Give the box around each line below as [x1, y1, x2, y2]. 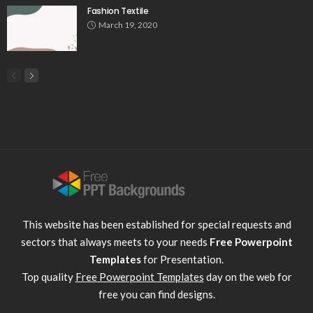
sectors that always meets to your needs [20, 235, 210, 248]
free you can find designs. [98, 287, 215, 300]
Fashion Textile [87, 4, 149, 17]
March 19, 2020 [99, 19, 157, 30]
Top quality [21, 270, 75, 283]
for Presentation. [141, 252, 224, 265]
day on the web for [203, 270, 292, 283]
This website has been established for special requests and [22, 217, 291, 231]
